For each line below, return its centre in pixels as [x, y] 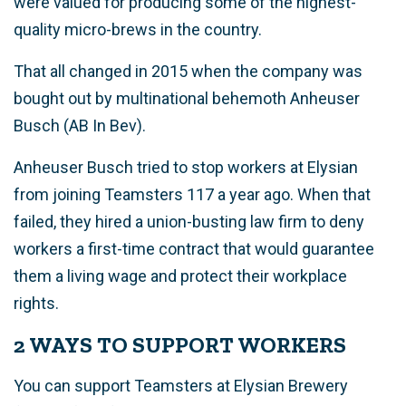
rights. [36, 304]
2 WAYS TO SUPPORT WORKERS [180, 345]
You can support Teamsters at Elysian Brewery [181, 386]
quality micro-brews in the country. [138, 30]
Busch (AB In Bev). [82, 126]
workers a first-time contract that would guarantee [194, 249]
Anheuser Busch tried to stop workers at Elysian [186, 168]
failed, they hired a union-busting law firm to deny [189, 222]
